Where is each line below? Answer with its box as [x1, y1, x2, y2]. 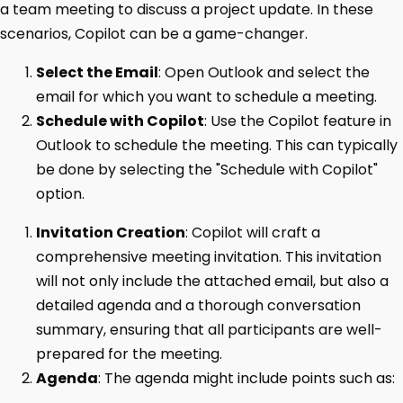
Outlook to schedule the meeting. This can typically [36, 135, 398, 156]
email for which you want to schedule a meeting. [36, 86, 377, 107]
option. [36, 184, 85, 204]
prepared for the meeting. [36, 344, 222, 364]
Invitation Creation [36, 222, 185, 243]
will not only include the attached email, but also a [36, 271, 389, 291]
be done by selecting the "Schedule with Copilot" [36, 159, 378, 180]
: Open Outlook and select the [158, 62, 370, 83]
